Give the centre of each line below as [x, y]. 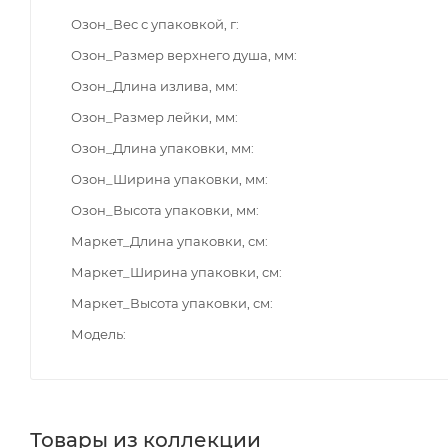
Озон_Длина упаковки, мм [161, 147]
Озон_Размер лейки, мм [153, 116]
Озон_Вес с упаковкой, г [153, 23]
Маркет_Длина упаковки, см [168, 240]
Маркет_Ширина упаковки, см [175, 271]
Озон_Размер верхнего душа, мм [182, 54]
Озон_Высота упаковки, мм [163, 209]
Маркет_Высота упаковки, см [170, 302]
